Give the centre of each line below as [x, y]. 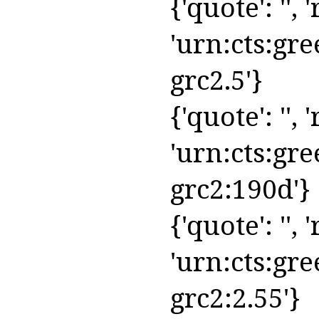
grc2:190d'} [240, 188]
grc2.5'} [216, 79]
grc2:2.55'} [235, 297]
